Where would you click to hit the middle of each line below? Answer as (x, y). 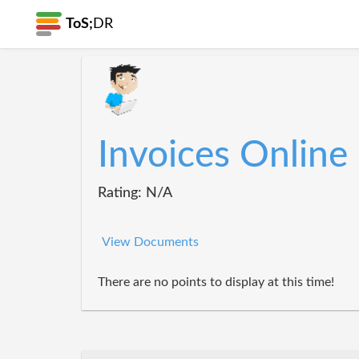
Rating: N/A (135, 193)
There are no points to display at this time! (216, 282)
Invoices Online (223, 155)
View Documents (150, 242)
